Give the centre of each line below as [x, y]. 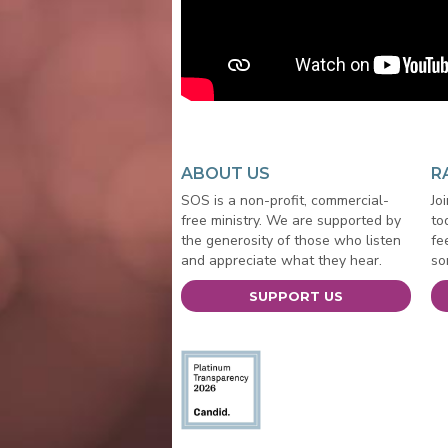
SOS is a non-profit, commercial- [284, 200]
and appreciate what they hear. [281, 260]
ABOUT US [225, 173]
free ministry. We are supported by [290, 220]
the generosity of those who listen [290, 240]
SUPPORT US [296, 295]
